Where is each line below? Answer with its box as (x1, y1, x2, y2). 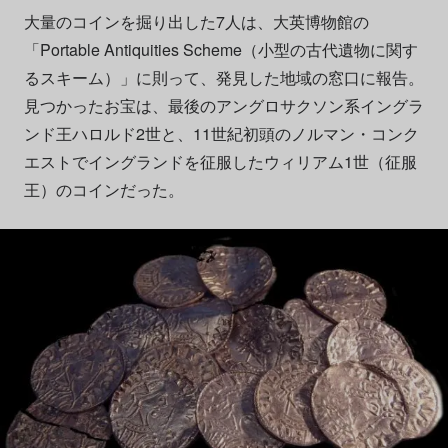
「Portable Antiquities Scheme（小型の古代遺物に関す (23, 37, 418, 61)
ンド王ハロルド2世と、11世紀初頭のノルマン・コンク (23, 121, 419, 145)
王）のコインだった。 (23, 177, 184, 201)
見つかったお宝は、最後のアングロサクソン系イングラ (23, 93, 424, 117)
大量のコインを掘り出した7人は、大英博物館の (23, 9, 369, 33)
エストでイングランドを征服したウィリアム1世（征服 (23, 149, 417, 173)
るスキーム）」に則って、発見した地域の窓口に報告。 (23, 65, 424, 89)
